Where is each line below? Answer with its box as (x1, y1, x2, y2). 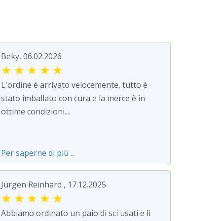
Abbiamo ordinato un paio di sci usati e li (1, 208, 150, 219)
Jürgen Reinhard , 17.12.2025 (1, 179, 106, 190)
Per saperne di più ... (1, 147, 75, 159)
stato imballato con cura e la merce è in (1, 93, 145, 104)
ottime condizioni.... (1, 106, 71, 117)
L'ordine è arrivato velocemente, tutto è (1, 79, 147, 91)
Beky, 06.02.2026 (1, 51, 62, 62)
